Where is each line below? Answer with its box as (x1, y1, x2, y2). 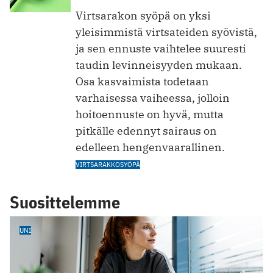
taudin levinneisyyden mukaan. (76, 57, 242, 72)
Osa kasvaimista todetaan (76, 74, 209, 88)
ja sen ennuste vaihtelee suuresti (76, 41, 246, 55)
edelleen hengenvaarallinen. (76, 140, 225, 154)
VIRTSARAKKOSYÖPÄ (76, 159, 140, 169)
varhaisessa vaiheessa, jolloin (76, 90, 230, 105)
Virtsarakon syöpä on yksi (76, 8, 211, 23)
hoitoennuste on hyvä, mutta (76, 107, 224, 121)
